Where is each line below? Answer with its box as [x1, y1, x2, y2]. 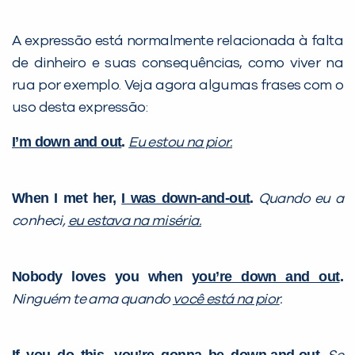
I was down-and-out [121, 190, 250, 207]
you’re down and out [192, 269, 340, 285]
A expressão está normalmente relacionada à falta [12, 34, 343, 49]
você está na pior [172, 292, 280, 307]
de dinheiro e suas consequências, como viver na [12, 56, 343, 71]
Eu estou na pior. [128, 136, 233, 151]
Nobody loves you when [12, 269, 193, 285]
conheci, [12, 214, 68, 229]
